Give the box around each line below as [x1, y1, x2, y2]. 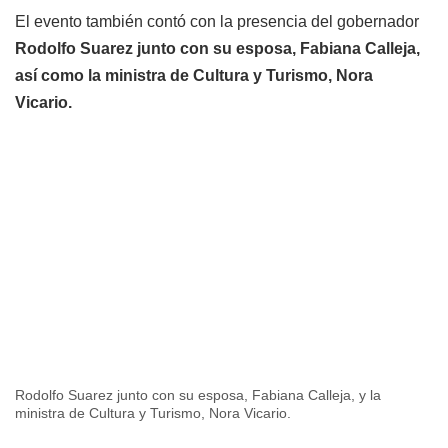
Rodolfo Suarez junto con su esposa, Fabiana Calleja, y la [15, 386, 381, 403]
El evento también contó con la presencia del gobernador [15, 12, 419, 30]
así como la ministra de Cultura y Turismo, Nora [15, 66, 373, 84]
